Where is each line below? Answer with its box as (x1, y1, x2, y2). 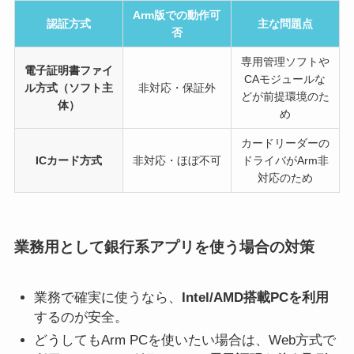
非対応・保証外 (137, 81, 216, 95)
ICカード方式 (35, 154, 102, 168)
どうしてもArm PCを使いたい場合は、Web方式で (34, 333, 337, 348)
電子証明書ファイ (24, 64, 113, 77)
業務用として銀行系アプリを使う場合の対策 (13, 239, 314, 256)
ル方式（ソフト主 (24, 81, 113, 95)
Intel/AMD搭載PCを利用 (182, 289, 330, 305)
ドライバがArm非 (241, 154, 329, 168)
